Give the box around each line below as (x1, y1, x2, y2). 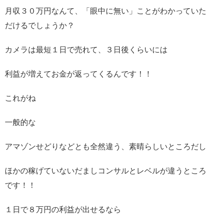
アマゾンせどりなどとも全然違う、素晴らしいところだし (5, 142, 206, 151)
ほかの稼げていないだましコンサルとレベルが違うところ (5, 167, 206, 175)
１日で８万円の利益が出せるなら (5, 205, 121, 214)
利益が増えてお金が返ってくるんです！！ (5, 70, 152, 78)
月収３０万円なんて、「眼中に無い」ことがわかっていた (5, 7, 206, 15)
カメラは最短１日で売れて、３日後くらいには (5, 46, 168, 54)
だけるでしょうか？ (5, 21, 75, 30)
